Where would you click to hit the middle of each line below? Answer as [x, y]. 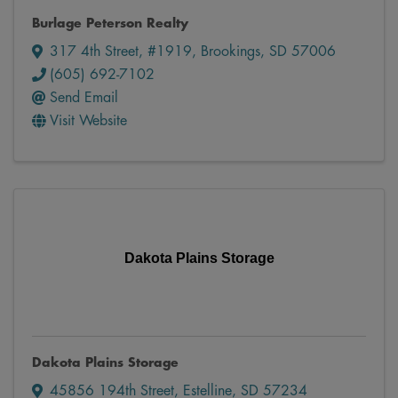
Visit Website [88, 121]
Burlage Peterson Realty [110, 24]
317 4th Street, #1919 [121, 52]
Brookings [231, 52]
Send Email [84, 98]
